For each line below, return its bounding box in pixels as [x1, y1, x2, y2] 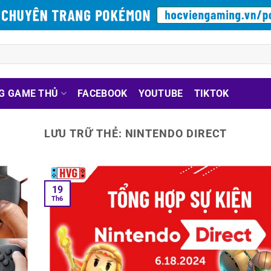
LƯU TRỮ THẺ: [44, 127, 125, 140]
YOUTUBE [138, 88, 183, 99]
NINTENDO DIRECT [125, 127, 227, 140]
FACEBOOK [77, 88, 128, 99]
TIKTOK [194, 88, 229, 99]
